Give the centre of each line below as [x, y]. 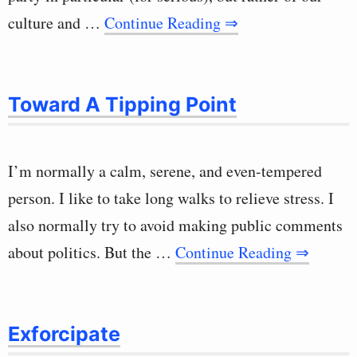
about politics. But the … [92, 252]
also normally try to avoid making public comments [175, 225]
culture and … [56, 23]
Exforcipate [64, 334]
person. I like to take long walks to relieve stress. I [171, 198]
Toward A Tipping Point [122, 104]
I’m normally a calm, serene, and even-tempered [165, 171]
